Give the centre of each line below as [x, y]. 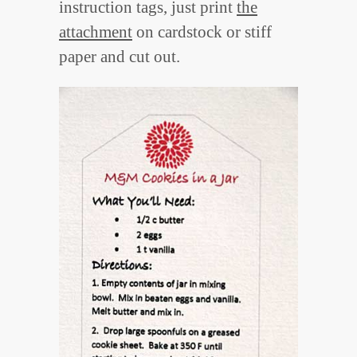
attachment [96, 32]
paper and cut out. [120, 57]
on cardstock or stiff [202, 32]
